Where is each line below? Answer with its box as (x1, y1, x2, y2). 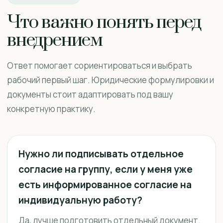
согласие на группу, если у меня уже (18, 163, 193, 176)
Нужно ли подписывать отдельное (18, 147, 184, 160)
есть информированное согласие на (18, 178, 192, 191)
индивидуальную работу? (18, 194, 142, 207)
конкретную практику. (7, 103, 96, 114)
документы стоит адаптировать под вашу (7, 89, 173, 100)
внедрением (7, 29, 103, 52)
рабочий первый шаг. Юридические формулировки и (7, 74, 214, 86)
